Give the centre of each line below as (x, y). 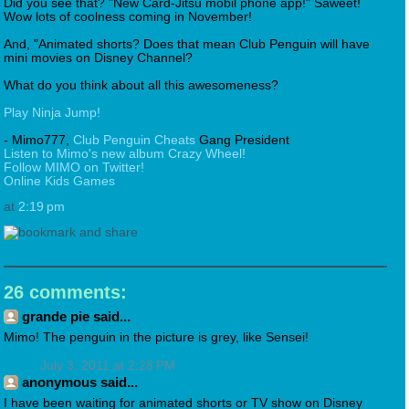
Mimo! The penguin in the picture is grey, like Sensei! (156, 338)
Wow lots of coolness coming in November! (128, 17)
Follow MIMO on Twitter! (74, 168)
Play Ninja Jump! (52, 113)
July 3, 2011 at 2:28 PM (108, 366)
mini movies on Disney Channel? (98, 58)
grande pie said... (76, 317)
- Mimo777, (38, 141)
